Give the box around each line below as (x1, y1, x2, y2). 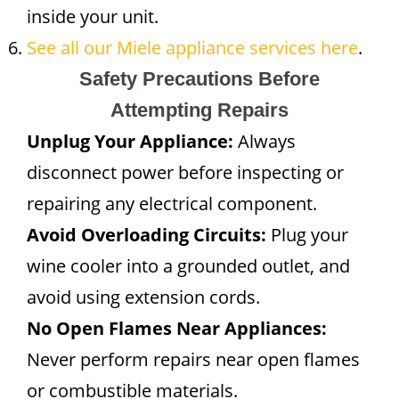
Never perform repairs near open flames (27, 347, 360, 371)
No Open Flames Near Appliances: (27, 316, 327, 340)
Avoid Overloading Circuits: (27, 223, 266, 247)
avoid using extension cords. (27, 285, 260, 309)
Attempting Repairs (110, 99, 289, 121)
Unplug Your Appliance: (27, 129, 233, 153)
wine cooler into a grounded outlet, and (27, 254, 350, 278)
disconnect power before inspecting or (27, 160, 344, 184)
